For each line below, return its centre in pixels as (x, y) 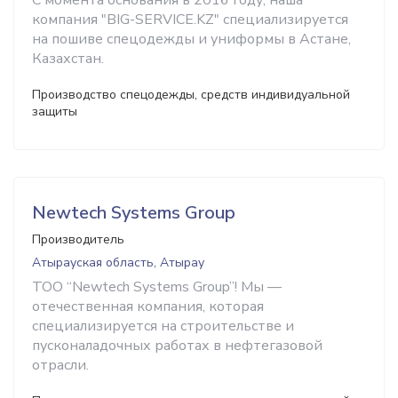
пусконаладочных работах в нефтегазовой (177, 346)
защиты (55, 111)
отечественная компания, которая (148, 306)
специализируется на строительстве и (163, 326)
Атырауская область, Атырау (118, 263)
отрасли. (60, 365)
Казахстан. (68, 59)
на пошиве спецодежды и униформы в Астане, (191, 39)
